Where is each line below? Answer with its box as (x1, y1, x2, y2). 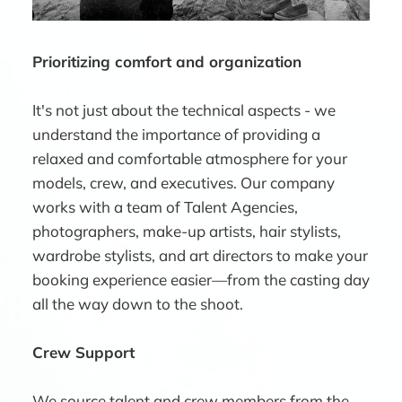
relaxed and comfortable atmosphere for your (32, 148, 347, 168)
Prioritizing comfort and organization (32, 51, 301, 71)
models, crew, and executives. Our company (32, 172, 335, 192)
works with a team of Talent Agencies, (32, 197, 298, 216)
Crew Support (32, 343, 135, 363)
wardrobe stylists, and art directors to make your (32, 245, 368, 265)
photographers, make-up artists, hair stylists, (32, 221, 341, 240)
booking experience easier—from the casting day (32, 269, 370, 289)
